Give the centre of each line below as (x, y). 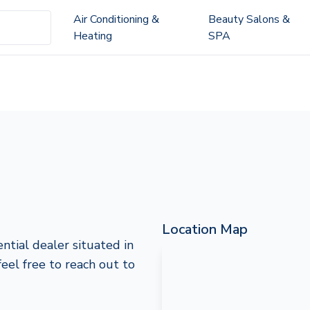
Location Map (205, 229)
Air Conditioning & (116, 19)
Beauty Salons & (249, 19)
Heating (92, 36)
